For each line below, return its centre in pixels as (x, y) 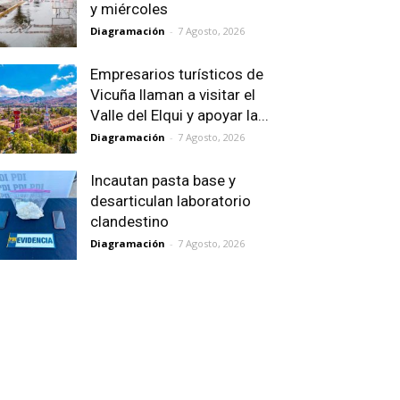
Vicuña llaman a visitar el (173, 95)
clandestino (129, 221)
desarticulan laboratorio (171, 201)
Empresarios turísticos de (177, 74)
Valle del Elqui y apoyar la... (179, 115)
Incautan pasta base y (163, 180)
